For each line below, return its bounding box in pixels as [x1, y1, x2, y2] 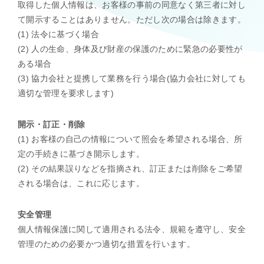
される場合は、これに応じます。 [18, 179, 145, 188]
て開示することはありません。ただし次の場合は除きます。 [18, 15, 246, 24]
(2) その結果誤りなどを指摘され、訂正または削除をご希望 [18, 164, 243, 173]
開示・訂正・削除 [18, 120, 85, 129]
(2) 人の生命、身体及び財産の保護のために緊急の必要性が [18, 44, 243, 54]
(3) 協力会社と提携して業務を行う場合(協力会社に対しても [18, 74, 246, 83]
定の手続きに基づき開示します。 [18, 149, 145, 159]
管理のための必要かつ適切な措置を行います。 [18, 239, 196, 249]
